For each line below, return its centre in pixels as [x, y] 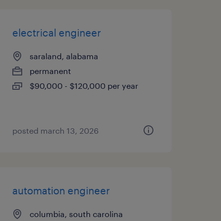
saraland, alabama [64, 56]
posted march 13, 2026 [55, 130]
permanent [50, 71]
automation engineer [61, 190]
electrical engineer [56, 33]
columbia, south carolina [76, 214]
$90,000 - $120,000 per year [84, 86]
